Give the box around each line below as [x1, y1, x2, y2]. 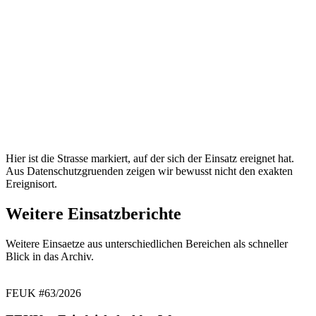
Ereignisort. [6, 177, 57, 190]
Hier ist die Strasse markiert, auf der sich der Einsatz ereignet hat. [6, 152, 294, 164]
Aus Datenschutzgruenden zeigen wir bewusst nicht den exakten [6, 164, 293, 177]
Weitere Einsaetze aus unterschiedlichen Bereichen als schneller [6, 237, 288, 250]
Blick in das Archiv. [6, 250, 94, 262]
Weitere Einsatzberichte [6, 204, 181, 223]
